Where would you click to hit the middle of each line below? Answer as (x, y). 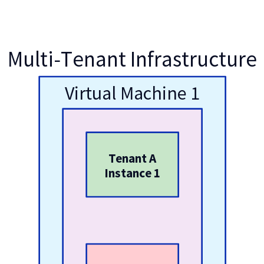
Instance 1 (133, 173)
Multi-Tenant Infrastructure (133, 58)
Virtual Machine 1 (133, 93)
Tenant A (133, 158)
